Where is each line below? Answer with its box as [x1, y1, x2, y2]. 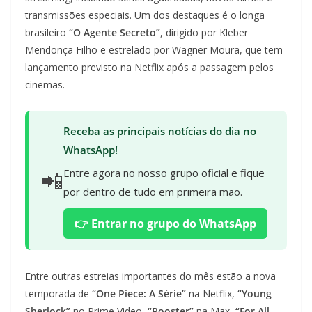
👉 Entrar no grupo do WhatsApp [75, 216, 256, 231]
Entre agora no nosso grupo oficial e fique [63, 166, 265, 180]
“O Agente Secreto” [69, 26, 160, 39]
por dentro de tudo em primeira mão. [63, 185, 242, 198]
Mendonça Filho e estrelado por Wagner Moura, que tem [25, 43, 283, 56]
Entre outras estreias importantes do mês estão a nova [25, 270, 276, 283]
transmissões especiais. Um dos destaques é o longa [25, 8, 265, 22]
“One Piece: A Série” [92, 287, 186, 300]
